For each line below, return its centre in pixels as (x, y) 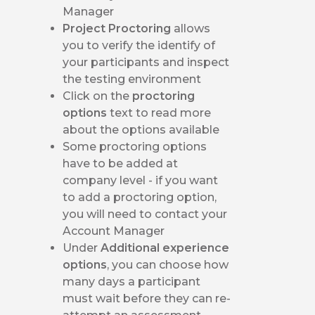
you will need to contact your (145, 214)
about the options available (141, 129)
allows (191, 28)
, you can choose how (168, 264)
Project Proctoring (117, 28)
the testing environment (132, 79)
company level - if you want (141, 180)
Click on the (98, 96)
